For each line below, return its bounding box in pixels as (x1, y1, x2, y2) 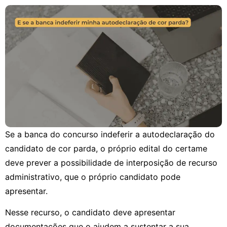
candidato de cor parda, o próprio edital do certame (5, 143, 207, 154)
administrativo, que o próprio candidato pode (5, 172, 180, 182)
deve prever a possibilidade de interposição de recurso (5, 158, 217, 168)
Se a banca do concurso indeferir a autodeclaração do (5, 129, 215, 140)
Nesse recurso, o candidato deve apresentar (5, 207, 175, 218)
